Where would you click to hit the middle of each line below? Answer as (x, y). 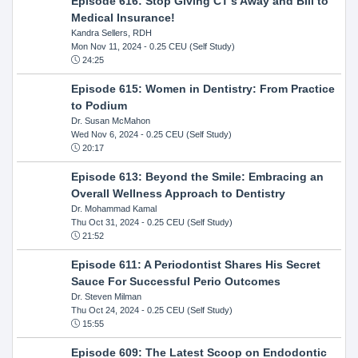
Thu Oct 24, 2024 (105, 310)
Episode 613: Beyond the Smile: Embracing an (197, 176)
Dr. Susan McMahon (110, 120)
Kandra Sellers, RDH (111, 32)
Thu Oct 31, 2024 (105, 222)
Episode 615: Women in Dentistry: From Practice (203, 88)
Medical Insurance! (123, 17)
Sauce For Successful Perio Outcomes (175, 281)
